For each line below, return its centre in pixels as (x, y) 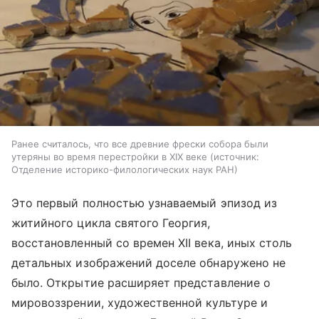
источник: (236, 156)
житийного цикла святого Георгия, (111, 223)
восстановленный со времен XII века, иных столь (152, 242)
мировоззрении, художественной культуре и (140, 302)
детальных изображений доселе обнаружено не (149, 262)
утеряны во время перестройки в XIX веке (109, 156)
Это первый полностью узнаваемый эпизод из (144, 203)
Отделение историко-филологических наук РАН (123, 169)
